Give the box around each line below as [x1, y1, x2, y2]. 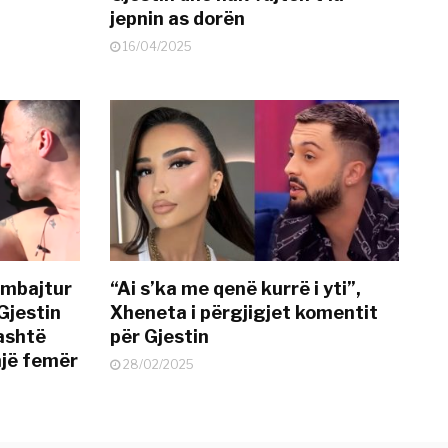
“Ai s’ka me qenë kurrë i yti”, [110, 278, 362, 300]
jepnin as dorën [110, 7, 246, 29]
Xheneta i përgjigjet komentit [110, 302, 379, 324]
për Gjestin [110, 326, 210, 348]
